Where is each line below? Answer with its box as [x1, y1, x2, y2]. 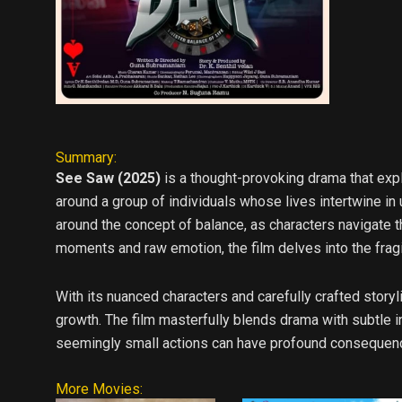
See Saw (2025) [56, 169, 161, 187]
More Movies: [56, 380, 143, 398]
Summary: [56, 148, 117, 166]
